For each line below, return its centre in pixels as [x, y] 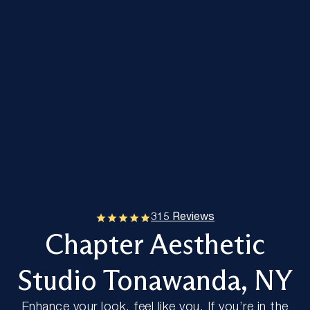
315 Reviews [183, 218]
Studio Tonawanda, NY [155, 280]
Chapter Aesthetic [155, 244]
